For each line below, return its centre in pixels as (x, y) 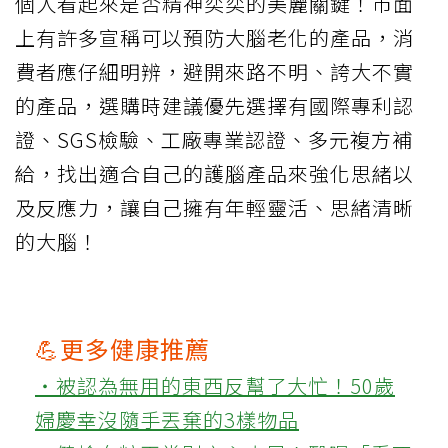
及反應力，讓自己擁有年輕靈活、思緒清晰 (214, 208)
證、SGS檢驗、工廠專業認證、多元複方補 (214, 140)
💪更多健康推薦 (122, 349)
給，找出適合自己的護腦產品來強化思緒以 (214, 174)
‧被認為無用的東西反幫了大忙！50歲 (215, 386)
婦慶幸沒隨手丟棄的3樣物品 (167, 420)
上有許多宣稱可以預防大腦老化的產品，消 (214, 38)
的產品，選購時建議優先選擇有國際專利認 (214, 106)
